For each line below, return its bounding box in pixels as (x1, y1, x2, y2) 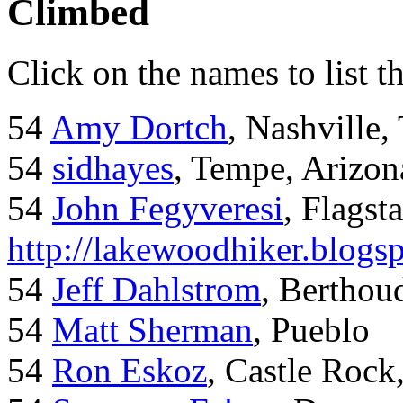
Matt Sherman (52, 310, 253, 350)
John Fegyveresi (52, 189, 283, 228)
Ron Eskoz (52, 351, 207, 390)
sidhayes (52, 148, 174, 188)
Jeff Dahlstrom (52, 270, 261, 309)
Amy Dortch (50, 108, 228, 148)
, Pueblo (253, 310, 370, 350)
